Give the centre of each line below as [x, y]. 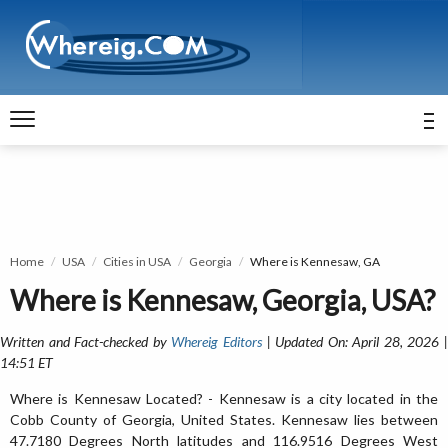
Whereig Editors [216, 341]
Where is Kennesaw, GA [315, 261]
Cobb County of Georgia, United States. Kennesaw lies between [224, 419]
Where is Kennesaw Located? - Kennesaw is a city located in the [224, 398]
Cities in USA [137, 261]
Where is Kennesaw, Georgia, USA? [222, 300]
